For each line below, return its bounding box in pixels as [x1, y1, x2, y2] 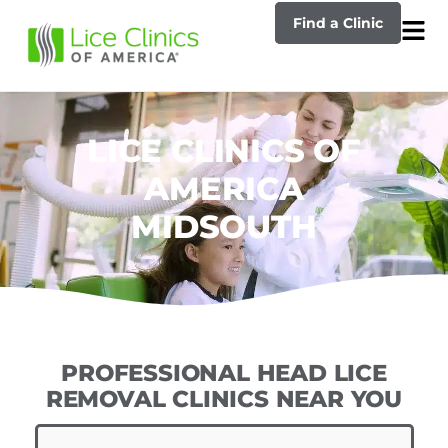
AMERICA [144, 168, 304, 208]
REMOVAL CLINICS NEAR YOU [45, 385, 403, 414]
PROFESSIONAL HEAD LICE [61, 359, 387, 388]
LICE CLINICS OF [86, 130, 361, 170]
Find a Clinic [292, 14, 383, 33]
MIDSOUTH [131, 206, 317, 246]
